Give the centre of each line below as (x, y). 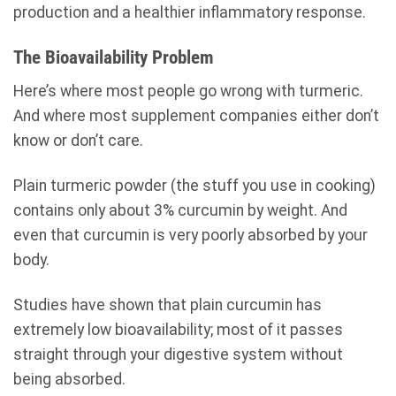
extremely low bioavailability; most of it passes (178, 329)
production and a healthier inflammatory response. (190, 13)
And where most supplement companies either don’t (196, 115)
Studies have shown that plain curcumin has (168, 305)
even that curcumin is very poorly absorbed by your (190, 235)
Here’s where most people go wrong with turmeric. (188, 91)
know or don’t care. (78, 140)
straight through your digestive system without (178, 354)
